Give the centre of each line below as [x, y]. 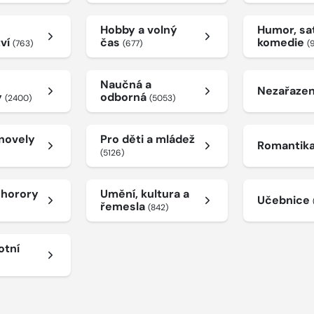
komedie [282, 42]
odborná [124, 97]
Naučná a [125, 84]
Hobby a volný [138, 30]
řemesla [124, 206]
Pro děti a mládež [147, 139]
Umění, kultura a [144, 194]
